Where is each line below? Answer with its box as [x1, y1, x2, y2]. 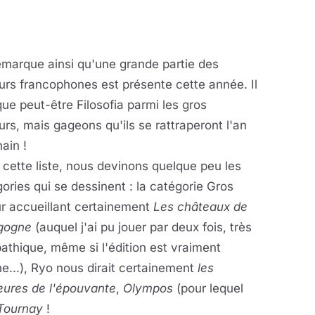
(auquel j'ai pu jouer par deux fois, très [32, 220, 252, 234]
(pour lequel [176, 281, 243, 295]
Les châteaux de [153, 200, 247, 214]
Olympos [123, 281, 176, 295]
